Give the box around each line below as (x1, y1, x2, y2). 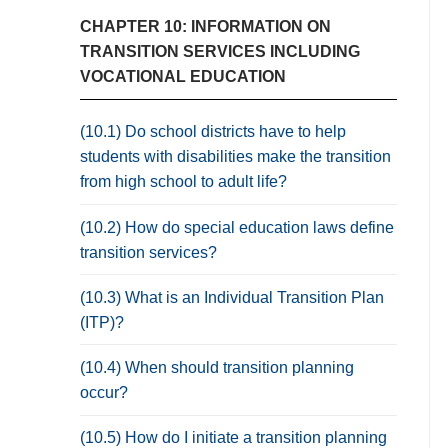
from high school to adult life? (80, 173, 287, 191)
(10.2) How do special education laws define (80, 218, 394, 236)
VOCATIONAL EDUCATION (80, 67, 286, 85)
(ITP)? (80, 313, 124, 331)
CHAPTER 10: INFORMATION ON (80, 17, 331, 35)
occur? (80, 384, 128, 402)
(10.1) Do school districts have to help (80, 123, 346, 141)
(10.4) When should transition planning (80, 359, 354, 377)
